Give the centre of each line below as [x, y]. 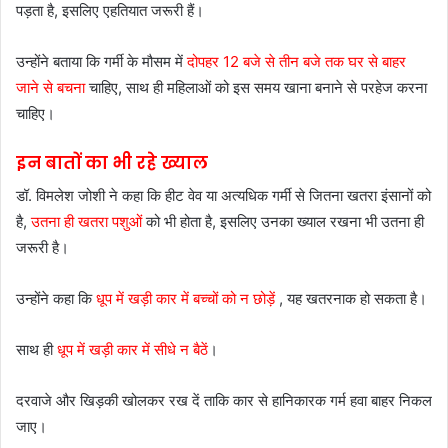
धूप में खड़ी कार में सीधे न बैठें [132, 350]
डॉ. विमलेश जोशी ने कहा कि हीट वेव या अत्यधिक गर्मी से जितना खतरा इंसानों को [223, 196]
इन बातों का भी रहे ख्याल [112, 162]
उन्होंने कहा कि [54, 299]
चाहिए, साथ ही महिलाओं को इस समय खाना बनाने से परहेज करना [256, 87]
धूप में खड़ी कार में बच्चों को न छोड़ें [183, 299]
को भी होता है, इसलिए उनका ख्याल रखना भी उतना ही [283, 222]
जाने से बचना [50, 87]
